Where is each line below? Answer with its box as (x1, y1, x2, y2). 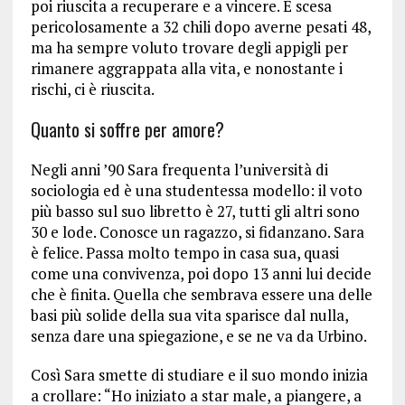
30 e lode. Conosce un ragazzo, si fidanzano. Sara (30, 221, 364, 242)
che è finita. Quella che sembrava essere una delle (30, 283, 372, 305)
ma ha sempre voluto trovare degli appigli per (30, 36, 348, 58)
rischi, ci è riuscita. (30, 78, 155, 99)
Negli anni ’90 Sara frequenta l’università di (30, 158, 328, 180)
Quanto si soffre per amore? (30, 115, 224, 143)
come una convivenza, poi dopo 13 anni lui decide (30, 262, 372, 284)
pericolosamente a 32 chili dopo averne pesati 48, (30, 15, 371, 37)
